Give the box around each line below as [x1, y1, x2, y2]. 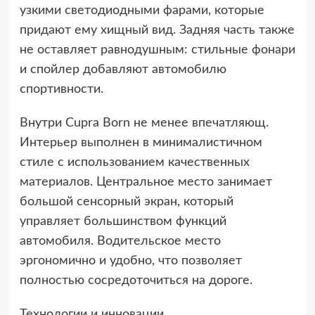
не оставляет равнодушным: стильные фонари [19, 43, 295, 56]
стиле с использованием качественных [19, 155, 250, 169]
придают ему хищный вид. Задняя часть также [19, 23, 295, 37]
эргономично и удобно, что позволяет [19, 254, 242, 267]
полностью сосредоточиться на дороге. [19, 274, 252, 287]
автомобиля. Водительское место [19, 234, 221, 247]
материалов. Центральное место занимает [19, 175, 272, 188]
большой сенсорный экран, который [19, 195, 233, 208]
